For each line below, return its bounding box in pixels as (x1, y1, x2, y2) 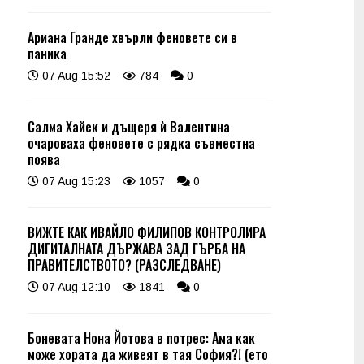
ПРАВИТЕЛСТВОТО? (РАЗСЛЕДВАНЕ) (28, 255, 221, 275)
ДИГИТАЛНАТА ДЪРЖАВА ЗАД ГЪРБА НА (28, 239, 245, 258)
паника (28, 44, 67, 63)
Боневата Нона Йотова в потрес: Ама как (28, 328, 255, 348)
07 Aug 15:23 (39, 175, 110, 188)
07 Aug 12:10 (39, 280, 110, 293)
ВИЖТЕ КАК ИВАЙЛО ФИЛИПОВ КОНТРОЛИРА (28, 223, 266, 242)
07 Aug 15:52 (39, 69, 110, 82)
